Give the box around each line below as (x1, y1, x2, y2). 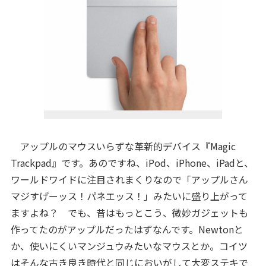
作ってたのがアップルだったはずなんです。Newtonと (10, 222, 243, 236)
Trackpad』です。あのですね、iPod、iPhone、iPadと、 (10, 156, 254, 170)
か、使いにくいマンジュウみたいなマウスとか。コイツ (10, 239, 248, 253)
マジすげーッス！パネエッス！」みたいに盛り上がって (10, 189, 248, 203)
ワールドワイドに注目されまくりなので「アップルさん (10, 172, 248, 186)
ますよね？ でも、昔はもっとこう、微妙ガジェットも (10, 205, 248, 220)
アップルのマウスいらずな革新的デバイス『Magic (10, 139, 236, 153)
